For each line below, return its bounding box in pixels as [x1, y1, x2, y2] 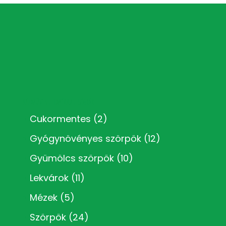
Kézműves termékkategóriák [22, 96, 94, 107]
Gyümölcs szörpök [29, 151, 114, 164]
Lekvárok [29, 171, 69, 184]
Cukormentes [29, 112, 91, 125]
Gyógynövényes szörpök [29, 132, 141, 145]
